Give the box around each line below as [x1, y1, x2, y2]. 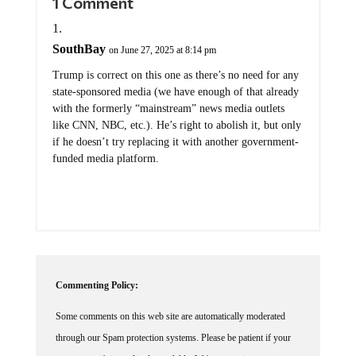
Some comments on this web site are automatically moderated [55, 297, 285, 309]
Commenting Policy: [55, 266, 138, 278]
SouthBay [52, 29, 106, 43]
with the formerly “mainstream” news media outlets [52, 89, 284, 102]
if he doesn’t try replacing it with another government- [52, 122, 299, 135]
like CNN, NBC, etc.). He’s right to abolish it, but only [52, 106, 301, 118]
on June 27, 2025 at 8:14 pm [108, 31, 216, 43]
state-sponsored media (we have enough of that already [52, 72, 299, 85]
